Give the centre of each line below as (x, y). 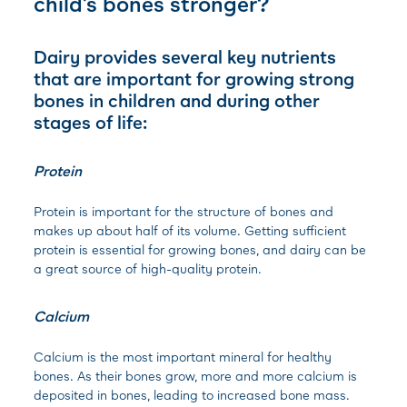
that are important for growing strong (194, 78)
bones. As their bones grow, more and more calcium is (196, 376)
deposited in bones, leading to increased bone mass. (192, 395)
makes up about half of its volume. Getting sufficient (190, 230)
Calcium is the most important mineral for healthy (183, 357)
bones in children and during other (177, 100)
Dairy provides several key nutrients (185, 56)
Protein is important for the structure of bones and (184, 211)
